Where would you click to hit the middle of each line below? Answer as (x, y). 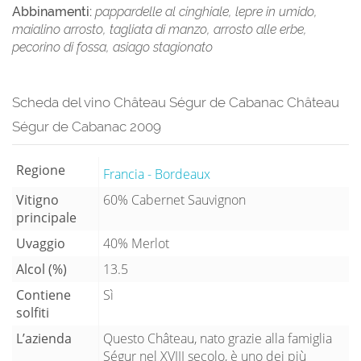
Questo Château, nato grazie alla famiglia (218, 338)
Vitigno (37, 199)
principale (46, 217)
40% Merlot (136, 243)
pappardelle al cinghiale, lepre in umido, (206, 11)
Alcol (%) (41, 269)
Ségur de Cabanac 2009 (87, 126)
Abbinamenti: (54, 11)
